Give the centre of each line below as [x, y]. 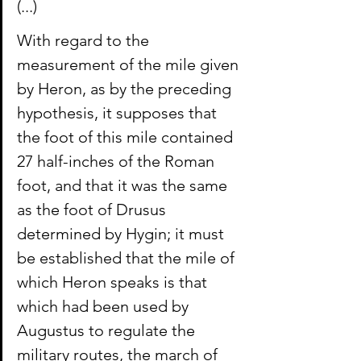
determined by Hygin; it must [122, 234]
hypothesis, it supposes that [119, 113]
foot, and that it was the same [124, 186]
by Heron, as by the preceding [126, 89]
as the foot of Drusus [93, 210]
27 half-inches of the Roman [118, 162]
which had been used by [105, 307]
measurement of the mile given [130, 65]
